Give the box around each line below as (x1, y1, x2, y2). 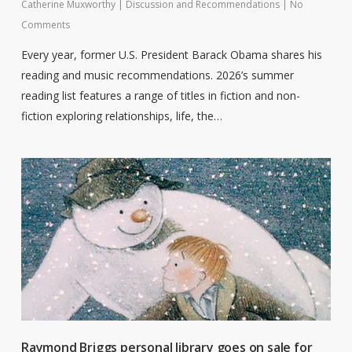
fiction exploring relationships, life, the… (20, 108, 222, 123)
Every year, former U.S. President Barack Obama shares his (20, 46, 322, 62)
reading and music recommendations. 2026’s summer (20, 67, 294, 82)
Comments (20, 17, 70, 31)
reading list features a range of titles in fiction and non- (20, 87, 300, 103)
